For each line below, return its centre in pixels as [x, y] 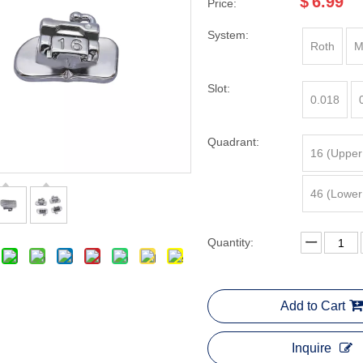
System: [228, 35]
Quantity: [231, 242]
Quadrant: [233, 142]
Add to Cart [313, 306]
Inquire [311, 348]
